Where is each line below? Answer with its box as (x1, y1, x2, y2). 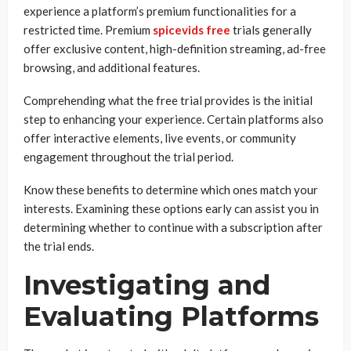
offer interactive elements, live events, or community (24, 131, 296, 145)
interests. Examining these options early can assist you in (24, 201, 319, 215)
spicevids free (153, 23, 230, 37)
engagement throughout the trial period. (24, 150, 236, 164)
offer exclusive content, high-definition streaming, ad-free (24, 42, 326, 56)
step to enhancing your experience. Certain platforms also (24, 112, 324, 126)
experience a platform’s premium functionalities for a (24, 4, 296, 18)
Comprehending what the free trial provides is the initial (24, 93, 313, 107)
